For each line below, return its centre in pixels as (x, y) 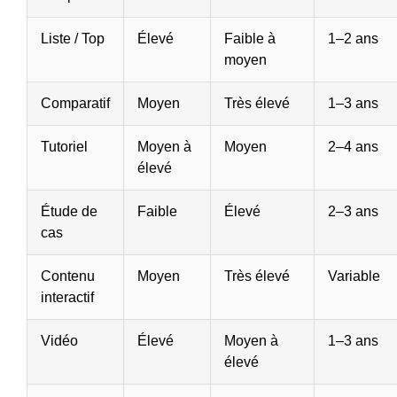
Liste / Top (73, 39)
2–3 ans (353, 212)
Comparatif (75, 104)
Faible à (250, 39)
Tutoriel (64, 147)
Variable (354, 276)
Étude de (69, 212)
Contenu (68, 276)
